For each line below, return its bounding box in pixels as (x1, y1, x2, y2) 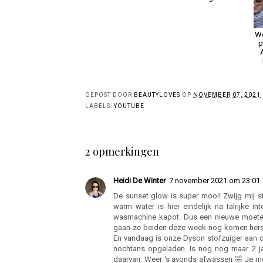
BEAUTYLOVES (134, 91, 180, 98)
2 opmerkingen (85, 143, 159, 159)
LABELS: (85, 102, 114, 109)
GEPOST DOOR (85, 91, 134, 98)
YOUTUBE (114, 102, 144, 109)
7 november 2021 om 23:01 (169, 176, 260, 185)
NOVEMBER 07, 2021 (193, 91, 261, 98)
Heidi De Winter (113, 176, 166, 185)
